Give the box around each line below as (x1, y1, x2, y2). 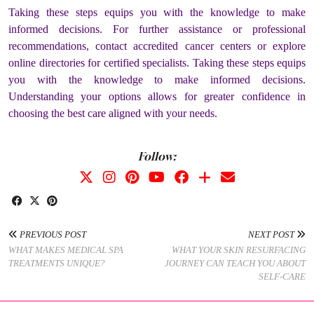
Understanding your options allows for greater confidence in (8, 90, 306, 103)
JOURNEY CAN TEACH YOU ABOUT (165, 258, 306, 269)
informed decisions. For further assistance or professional (8, 23, 306, 36)
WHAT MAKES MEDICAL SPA (8, 245, 123, 256)
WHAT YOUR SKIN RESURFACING (172, 245, 306, 256)
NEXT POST (248, 229, 296, 240)
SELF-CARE (259, 271, 306, 282)
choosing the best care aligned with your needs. (8, 107, 217, 120)
